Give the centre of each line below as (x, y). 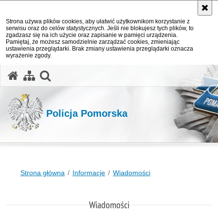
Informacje (89, 173)
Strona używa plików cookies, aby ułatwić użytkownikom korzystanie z (98, 21)
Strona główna (43, 173)
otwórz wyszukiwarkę (104, 74)
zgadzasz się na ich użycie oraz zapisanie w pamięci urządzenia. (92, 35)
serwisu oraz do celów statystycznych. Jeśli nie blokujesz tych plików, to (100, 28)
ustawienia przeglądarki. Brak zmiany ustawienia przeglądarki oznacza (100, 49)
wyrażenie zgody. (29, 55)
